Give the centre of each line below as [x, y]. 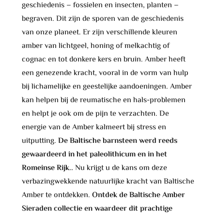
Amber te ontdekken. [57, 195]
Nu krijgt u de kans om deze [120, 168]
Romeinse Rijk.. [47, 168]
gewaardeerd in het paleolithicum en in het [94, 155]
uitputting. [40, 141]
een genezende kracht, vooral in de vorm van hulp [105, 73]
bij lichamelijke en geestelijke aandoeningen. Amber [107, 87]
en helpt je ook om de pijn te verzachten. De [95, 114]
